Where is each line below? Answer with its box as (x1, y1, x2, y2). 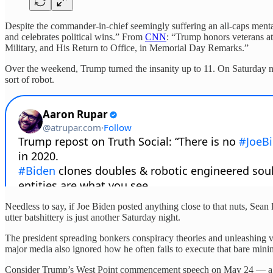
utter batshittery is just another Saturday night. (5, 212, 180, 223)
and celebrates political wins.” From (5, 32, 145, 43)
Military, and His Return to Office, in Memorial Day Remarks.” (5, 43, 249, 54)
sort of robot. (5, 74, 54, 85)
